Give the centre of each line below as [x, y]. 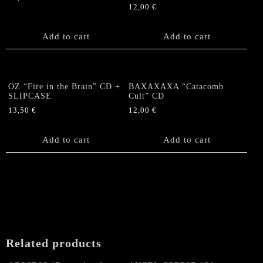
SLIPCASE [30, 96]
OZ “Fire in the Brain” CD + [64, 87]
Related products [54, 243]
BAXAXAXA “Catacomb [176, 87]
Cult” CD [147, 96]
